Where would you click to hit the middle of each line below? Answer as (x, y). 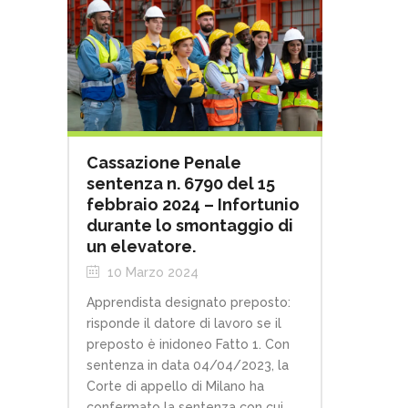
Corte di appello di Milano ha (175, 386)
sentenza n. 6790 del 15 (181, 184)
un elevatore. (141, 246)
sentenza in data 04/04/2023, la (188, 365)
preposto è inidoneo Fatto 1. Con (188, 344)
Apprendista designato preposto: (189, 302)
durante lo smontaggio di (190, 225)
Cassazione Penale (164, 163)
